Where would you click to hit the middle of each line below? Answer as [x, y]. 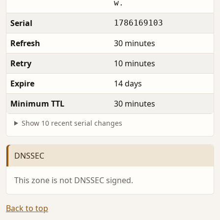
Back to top [27, 208]
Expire [22, 83]
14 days [128, 83]
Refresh [25, 43]
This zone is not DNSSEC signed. [74, 180]
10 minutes [135, 63]
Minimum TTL [37, 103]
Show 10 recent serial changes [72, 123]
